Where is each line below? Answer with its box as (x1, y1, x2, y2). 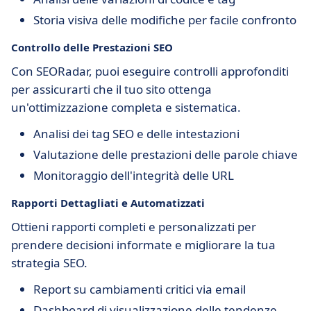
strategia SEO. (11, 255, 87, 271)
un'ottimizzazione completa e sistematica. (11, 99, 241, 115)
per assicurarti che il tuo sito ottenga (11, 81, 212, 97)
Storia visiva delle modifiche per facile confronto (33, 12, 296, 28)
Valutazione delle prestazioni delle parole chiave (33, 146, 298, 162)
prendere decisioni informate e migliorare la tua (11, 237, 276, 253)
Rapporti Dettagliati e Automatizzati (11, 196, 205, 210)
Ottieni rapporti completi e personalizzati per (11, 219, 256, 235)
